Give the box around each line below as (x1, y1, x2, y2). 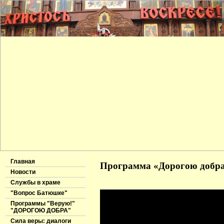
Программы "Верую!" (10, 200, 75, 207)
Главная (10, 158, 35, 165)
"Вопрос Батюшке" (10, 189, 67, 196)
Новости (10, 168, 35, 175)
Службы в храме (10, 179, 60, 186)
